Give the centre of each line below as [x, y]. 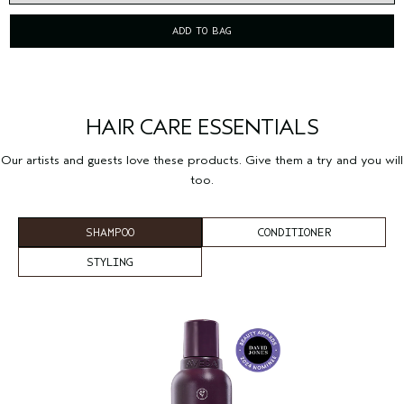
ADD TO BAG [202, 30]
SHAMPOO [110, 232]
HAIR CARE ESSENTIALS [202, 127]
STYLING [110, 262]
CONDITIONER [294, 232]
